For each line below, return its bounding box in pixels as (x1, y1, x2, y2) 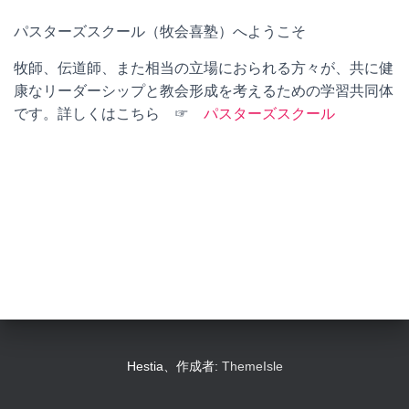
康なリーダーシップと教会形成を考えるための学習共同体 (14, 83, 393, 99)
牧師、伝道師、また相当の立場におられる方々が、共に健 (14, 60, 393, 76)
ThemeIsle (221, 359, 283, 373)
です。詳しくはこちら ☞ (14, 106, 204, 121)
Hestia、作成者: (126, 359, 222, 373)
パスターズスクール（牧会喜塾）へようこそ (14, 24, 306, 39)
